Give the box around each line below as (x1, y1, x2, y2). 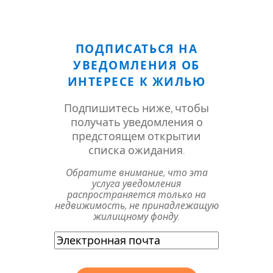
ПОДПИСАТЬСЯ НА (75, 40, 198, 58)
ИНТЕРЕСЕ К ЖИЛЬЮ (67, 73, 206, 91)
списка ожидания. (88, 143, 185, 158)
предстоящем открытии (72, 129, 201, 144)
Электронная (54, 230, 123, 246)
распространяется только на (67, 188, 206, 202)
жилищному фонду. (93, 210, 180, 224)
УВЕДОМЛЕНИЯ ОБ (73, 57, 200, 75)
